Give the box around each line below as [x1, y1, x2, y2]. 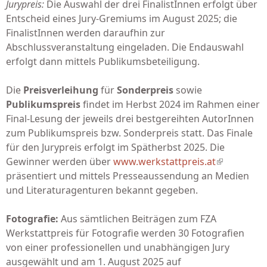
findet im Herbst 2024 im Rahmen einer [80, 98, 260, 111]
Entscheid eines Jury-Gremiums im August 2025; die [6, 12, 237, 25]
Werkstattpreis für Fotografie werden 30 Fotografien [6, 226, 244, 240]
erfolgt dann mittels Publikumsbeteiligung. [6, 55, 200, 68]
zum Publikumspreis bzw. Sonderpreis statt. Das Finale [6, 126, 253, 139]
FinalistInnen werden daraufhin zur [6, 26, 165, 39]
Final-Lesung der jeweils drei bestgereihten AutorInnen [6, 112, 254, 125]
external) [216, 169, 256, 182]
